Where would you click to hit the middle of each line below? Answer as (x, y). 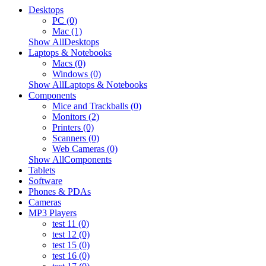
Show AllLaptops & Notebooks (88, 84)
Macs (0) (69, 63)
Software (45, 180)
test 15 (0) (71, 245)
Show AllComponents (70, 159)
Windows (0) (77, 74)
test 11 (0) (71, 223)
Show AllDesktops (64, 42)
